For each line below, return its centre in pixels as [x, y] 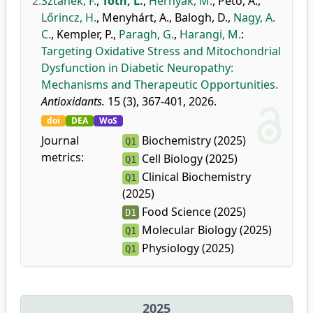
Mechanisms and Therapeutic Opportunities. [160, 85]
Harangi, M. [210, 34]
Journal [60, 140]
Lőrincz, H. [69, 17]
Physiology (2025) [186, 248]
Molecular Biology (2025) [205, 230]
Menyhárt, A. [136, 17]
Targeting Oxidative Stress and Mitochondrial [161, 51]
